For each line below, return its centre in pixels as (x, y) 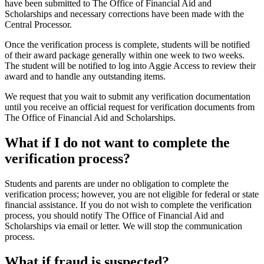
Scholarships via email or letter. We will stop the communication (123, 226)
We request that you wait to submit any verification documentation (128, 97)
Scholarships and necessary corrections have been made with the (124, 14)
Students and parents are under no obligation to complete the (117, 184)
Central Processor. (38, 25)
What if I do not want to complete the (117, 143)
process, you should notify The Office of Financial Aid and (114, 216)
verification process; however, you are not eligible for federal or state (132, 194)
